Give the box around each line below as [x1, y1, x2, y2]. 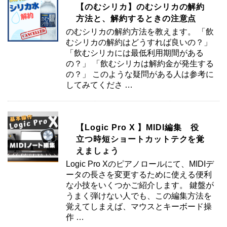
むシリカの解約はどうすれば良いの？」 [66, 38, 212, 47]
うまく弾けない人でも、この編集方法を [66, 192, 212, 200]
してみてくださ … [66, 81, 133, 89]
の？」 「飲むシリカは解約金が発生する [66, 59, 214, 68]
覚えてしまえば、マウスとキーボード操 [66, 202, 212, 211]
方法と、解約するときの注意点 [76, 14, 197, 23]
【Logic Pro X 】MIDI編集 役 [76, 123, 200, 132]
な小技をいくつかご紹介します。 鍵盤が [66, 181, 214, 190]
